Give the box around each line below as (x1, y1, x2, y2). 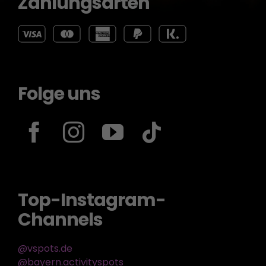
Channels (17, 207, 103, 232)
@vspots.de (17, 241, 72, 255)
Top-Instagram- (17, 187, 166, 213)
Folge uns (17, 81, 100, 106)
